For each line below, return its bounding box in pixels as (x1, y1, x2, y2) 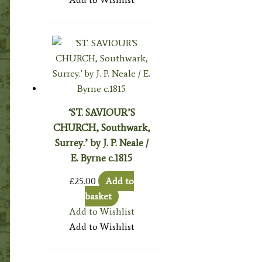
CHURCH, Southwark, (53, 122, 150, 134)
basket (84, 191, 112, 202)
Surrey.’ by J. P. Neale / (54, 137, 149, 149)
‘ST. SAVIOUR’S (68, 106, 135, 119)
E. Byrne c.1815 (71, 152, 133, 164)
